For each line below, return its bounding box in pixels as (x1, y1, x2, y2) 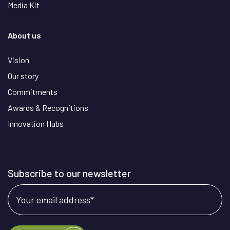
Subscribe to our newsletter (8, 166, 131, 179)
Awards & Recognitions (8, 102, 88, 112)
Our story (8, 70, 39, 81)
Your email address (16, 194, 90, 205)
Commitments (8, 86, 57, 97)
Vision (8, 54, 29, 65)
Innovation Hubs (8, 118, 64, 128)
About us (8, 30, 41, 40)
